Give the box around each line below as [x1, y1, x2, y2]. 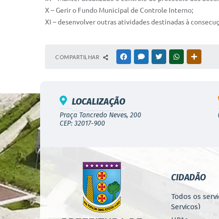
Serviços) [171, 202, 200, 211]
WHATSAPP [181, 54, 210, 60]
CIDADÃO [171, 172, 206, 183]
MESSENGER [146, 54, 177, 60]
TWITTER [164, 54, 187, 60]
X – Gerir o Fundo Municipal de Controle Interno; [45, 6, 193, 14]
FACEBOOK [129, 54, 157, 60]
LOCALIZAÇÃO [72, 96, 125, 107]
